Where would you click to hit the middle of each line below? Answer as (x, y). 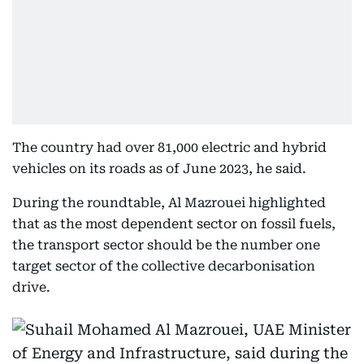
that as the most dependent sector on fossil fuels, (174, 224)
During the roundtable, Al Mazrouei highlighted (169, 203)
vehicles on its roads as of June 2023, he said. (159, 169)
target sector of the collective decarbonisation (164, 266)
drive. (31, 287)
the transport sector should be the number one (166, 245)
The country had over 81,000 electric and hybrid (169, 147)
